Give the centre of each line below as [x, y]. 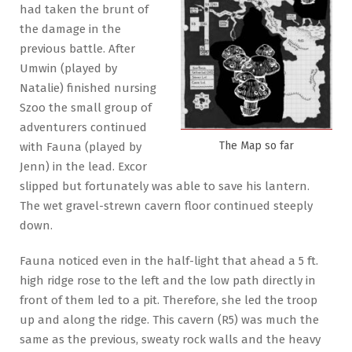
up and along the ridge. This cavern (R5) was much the [169, 319]
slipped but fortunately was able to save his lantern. [165, 186]
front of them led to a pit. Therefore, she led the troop [169, 300]
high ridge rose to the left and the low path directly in [168, 280]
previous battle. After [77, 48]
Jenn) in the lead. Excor [83, 166]
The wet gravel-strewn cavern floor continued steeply [166, 205]
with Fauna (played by [81, 147]
